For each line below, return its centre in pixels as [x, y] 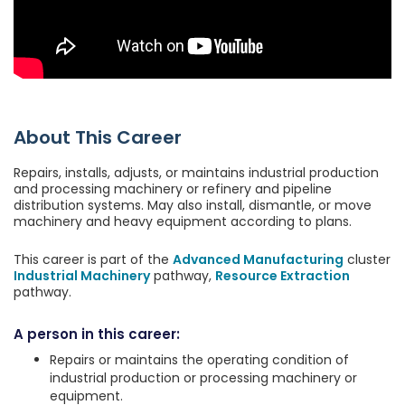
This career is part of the [93, 260]
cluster [367, 260]
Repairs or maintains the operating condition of [199, 360]
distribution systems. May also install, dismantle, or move [193, 206]
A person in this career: [97, 334]
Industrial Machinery [82, 276]
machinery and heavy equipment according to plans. [183, 222]
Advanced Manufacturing [258, 260]
